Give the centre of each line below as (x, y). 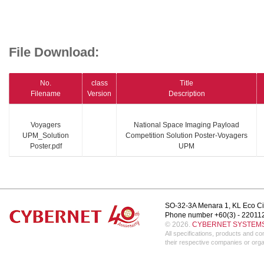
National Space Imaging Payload (187, 125)
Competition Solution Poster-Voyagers (187, 135)
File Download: (54, 52)
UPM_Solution (46, 135)
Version (99, 93)
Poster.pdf (46, 146)
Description (187, 93)
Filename (46, 93)
